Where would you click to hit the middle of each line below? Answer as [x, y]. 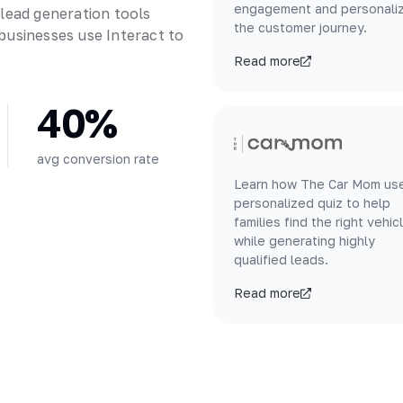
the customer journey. [300, 27]
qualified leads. [281, 260]
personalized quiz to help [312, 203]
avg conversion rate [98, 158]
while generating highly [304, 241]
